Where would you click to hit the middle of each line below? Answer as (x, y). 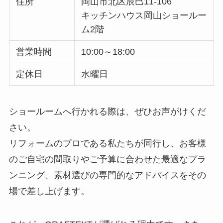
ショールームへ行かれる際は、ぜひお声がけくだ (107, 111)
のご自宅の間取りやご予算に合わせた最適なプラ (107, 159)
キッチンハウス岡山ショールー (144, 15)
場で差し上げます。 (49, 191)
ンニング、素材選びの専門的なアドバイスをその (107, 175)
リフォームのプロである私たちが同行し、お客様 (107, 143)
